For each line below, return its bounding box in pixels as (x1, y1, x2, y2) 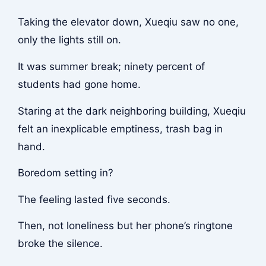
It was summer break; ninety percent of (17, 60, 205, 72)
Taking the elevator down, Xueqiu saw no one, (17, 16, 239, 28)
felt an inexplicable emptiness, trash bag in (17, 122, 223, 135)
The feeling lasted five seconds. (17, 193, 170, 205)
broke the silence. (17, 237, 103, 250)
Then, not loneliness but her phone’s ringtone (17, 220, 233, 232)
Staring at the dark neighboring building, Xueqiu (17, 104, 246, 117)
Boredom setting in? (17, 167, 113, 179)
